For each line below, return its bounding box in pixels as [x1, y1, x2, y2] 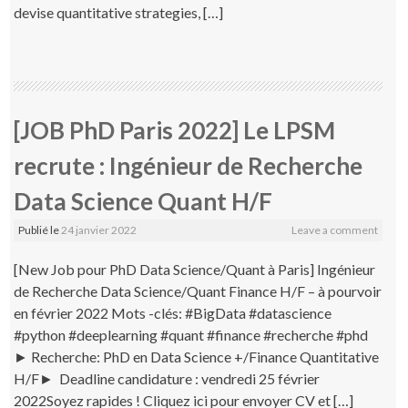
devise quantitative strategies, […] [14, 3, 224, 21]
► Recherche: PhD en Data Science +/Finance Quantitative [14, 347, 380, 365]
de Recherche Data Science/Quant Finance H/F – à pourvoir [14, 281, 382, 300]
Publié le [18, 222, 62, 237]
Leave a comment [291, 222, 378, 237]
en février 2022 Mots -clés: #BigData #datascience [14, 303, 335, 321]
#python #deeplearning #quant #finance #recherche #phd [14, 325, 369, 343]
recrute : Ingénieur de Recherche [14, 150, 363, 180]
